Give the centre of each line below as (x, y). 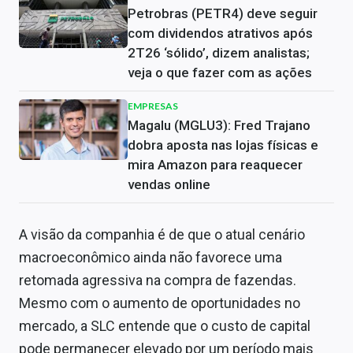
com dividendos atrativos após (220, 33)
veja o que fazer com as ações (220, 72)
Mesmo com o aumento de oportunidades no (160, 303)
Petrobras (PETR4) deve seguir (223, 13)
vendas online (169, 184)
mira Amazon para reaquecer (215, 165)
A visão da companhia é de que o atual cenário (162, 234)
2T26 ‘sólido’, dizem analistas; (219, 53)
